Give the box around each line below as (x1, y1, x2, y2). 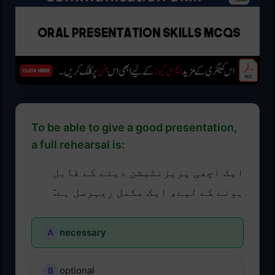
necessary (60, 227, 106, 239)
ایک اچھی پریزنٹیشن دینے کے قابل (53, 166, 244, 179)
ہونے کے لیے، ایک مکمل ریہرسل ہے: (53, 186, 244, 199)
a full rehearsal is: (31, 138, 125, 152)
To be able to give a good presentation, (31, 121, 237, 134)
